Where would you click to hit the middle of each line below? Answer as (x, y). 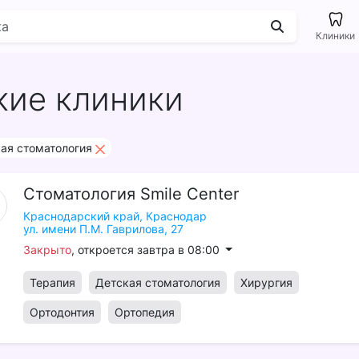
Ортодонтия (62, 312)
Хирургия (266, 282)
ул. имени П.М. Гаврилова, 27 (103, 229)
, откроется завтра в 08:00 (147, 250)
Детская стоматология (157, 282)
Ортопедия (144, 312)
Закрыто (47, 250)
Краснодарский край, (83, 216)
